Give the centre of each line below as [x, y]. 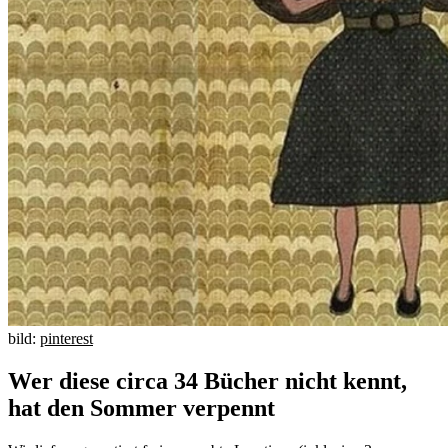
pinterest [66, 338]
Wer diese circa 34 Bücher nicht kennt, [207, 380]
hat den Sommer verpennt [144, 407]
